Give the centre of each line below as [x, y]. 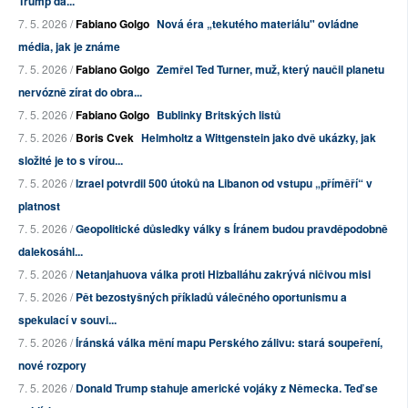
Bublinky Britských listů [219, 115]
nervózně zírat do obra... [80, 92]
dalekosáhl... [51, 252]
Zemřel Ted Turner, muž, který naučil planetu [270, 70]
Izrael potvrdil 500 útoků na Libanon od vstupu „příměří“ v [224, 184]
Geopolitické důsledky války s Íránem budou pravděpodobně [232, 229]
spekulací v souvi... [67, 320]
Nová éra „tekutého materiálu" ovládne [258, 24]
